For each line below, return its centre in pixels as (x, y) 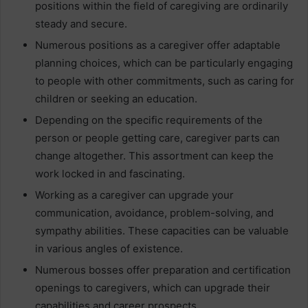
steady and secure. (81, 24)
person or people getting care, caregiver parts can (157, 138)
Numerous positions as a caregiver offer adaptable (158, 45)
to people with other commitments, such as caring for (165, 81)
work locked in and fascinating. (110, 174)
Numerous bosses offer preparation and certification (163, 270)
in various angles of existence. (109, 249)
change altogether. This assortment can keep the (154, 156)
